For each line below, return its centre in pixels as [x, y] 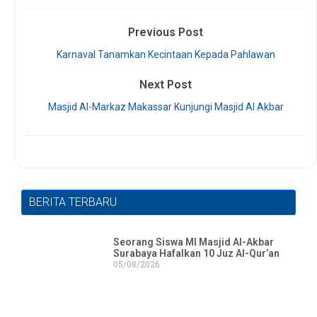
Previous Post [166, 33]
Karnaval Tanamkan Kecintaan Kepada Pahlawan [166, 55]
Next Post [166, 85]
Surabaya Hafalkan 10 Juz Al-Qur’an [196, 254]
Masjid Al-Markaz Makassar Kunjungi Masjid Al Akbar [166, 107]
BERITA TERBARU [73, 202]
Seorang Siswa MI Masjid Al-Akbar [193, 242]
